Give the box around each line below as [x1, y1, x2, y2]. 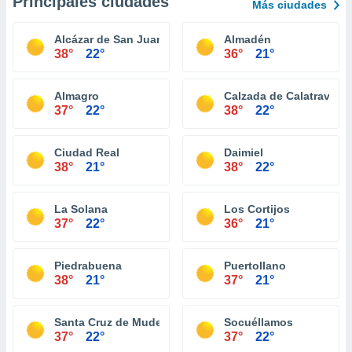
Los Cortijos [224, 203, 290, 215]
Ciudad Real [54, 146, 119, 159]
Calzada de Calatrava [224, 90, 336, 102]
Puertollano [224, 259, 286, 272]
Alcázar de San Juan [54, 33, 163, 46]
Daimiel [224, 146, 263, 159]
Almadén [224, 33, 271, 46]
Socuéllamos [224, 316, 293, 328]
